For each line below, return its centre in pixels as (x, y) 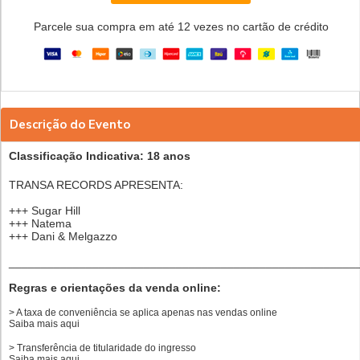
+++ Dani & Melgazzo (63, 236)
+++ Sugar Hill (44, 210)
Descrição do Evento (70, 124)
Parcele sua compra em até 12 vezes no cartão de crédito (181, 26)
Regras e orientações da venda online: (115, 287)
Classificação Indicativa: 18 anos (99, 155)
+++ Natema (40, 223)
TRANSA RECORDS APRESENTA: (96, 184)
